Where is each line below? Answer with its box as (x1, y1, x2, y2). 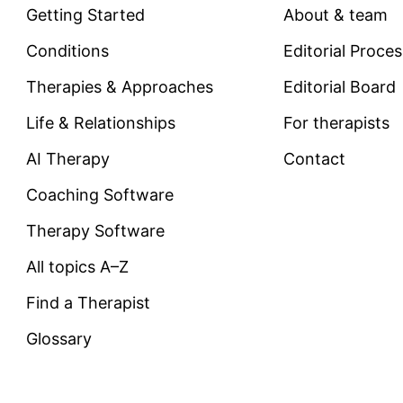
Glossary (25, 329, 92, 348)
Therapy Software (25, 221, 165, 240)
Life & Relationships (25, 113, 175, 132)
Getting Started (25, 5, 145, 24)
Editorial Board (283, 77, 397, 96)
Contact (283, 149, 346, 168)
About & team (283, 5, 389, 24)
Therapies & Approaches (25, 77, 213, 96)
